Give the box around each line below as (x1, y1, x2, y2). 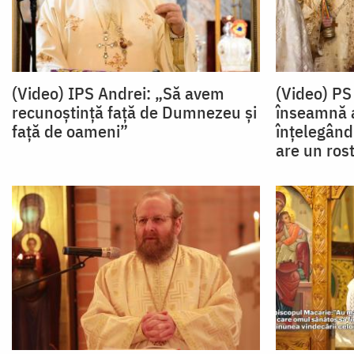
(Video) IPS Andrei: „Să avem (12, 81, 224, 104)
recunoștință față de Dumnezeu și (12, 100, 257, 123)
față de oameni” (12, 119, 128, 142)
